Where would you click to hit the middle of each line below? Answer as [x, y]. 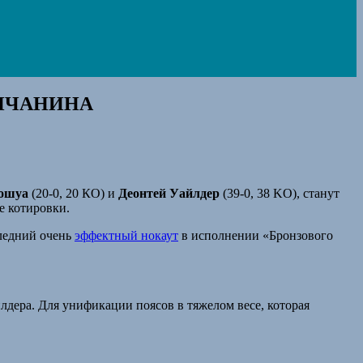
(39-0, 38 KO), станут [280, 193]
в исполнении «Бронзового [256, 235]
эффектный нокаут [126, 235]
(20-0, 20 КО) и [73, 193]
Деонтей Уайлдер [169, 193]
